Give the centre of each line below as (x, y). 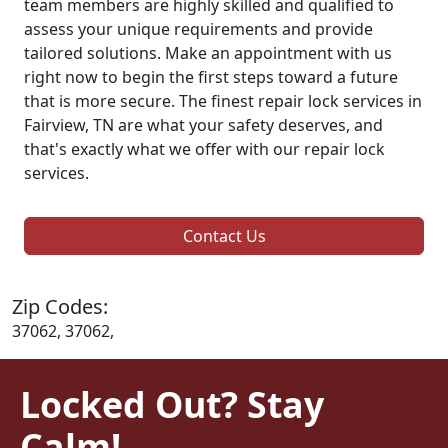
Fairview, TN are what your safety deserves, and (203, 125)
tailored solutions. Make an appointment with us (208, 53)
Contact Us (224, 236)
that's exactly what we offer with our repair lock (204, 149)
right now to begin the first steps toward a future (211, 77)
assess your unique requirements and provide (198, 29)
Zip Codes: (60, 307)
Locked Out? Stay (172, 404)
